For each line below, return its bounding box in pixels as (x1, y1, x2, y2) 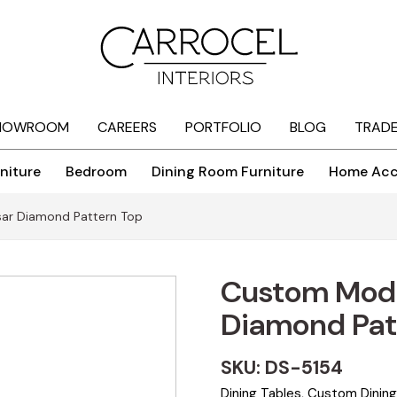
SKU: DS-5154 (221, 355, 344, 381)
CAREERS (97, 118, 157, 137)
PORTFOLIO (184, 118, 261, 137)
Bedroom (66, 162, 127, 182)
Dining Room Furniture (152, 162, 304, 182)
